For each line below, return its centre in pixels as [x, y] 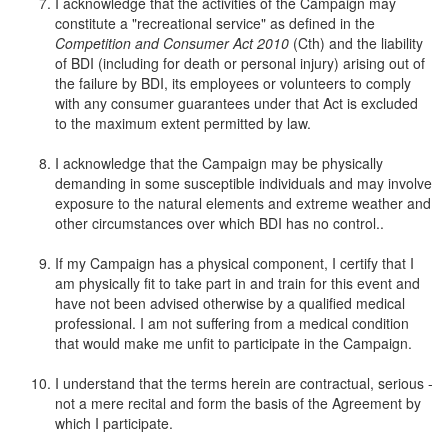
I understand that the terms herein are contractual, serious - [244, 382]
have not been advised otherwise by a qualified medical [230, 302]
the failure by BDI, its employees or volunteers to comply [233, 82]
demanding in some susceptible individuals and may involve [243, 182]
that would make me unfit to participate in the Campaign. [233, 342]
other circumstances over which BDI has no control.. [219, 222]
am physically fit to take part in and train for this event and [237, 282]
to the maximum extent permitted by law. [183, 122]
